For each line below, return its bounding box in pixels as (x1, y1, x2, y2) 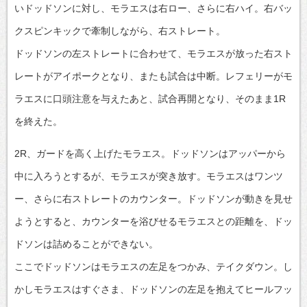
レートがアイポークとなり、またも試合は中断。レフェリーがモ (14, 70, 293, 82)
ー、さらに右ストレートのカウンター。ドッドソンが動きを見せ (14, 193, 293, 204)
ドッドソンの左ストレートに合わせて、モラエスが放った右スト (14, 47, 293, 59)
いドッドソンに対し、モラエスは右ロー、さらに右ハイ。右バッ (14, 2, 293, 14)
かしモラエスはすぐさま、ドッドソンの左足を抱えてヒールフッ (14, 283, 293, 295)
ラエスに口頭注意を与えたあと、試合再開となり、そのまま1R (14, 93, 286, 104)
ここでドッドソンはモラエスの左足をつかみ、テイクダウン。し (14, 260, 293, 272)
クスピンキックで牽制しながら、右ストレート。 (14, 25, 225, 36)
